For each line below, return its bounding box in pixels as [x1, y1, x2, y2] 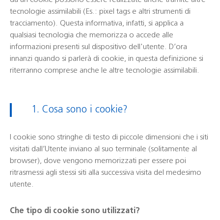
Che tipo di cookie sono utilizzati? [10, 207, 140, 215]
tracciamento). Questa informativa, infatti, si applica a [10, 20, 184, 27]
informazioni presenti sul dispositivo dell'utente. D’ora [10, 43, 187, 51]
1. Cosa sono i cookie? [31, 105, 128, 115]
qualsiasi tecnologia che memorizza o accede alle [10, 31, 173, 39]
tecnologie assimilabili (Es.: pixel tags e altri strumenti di [10, 8, 191, 16]
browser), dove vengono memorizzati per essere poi [10, 157, 186, 165]
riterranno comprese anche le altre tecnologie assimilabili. [10, 67, 199, 75]
